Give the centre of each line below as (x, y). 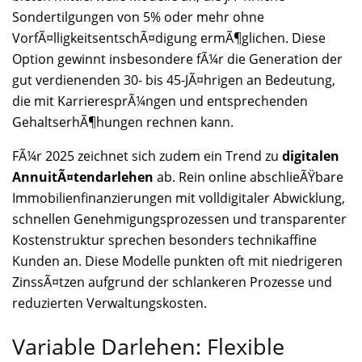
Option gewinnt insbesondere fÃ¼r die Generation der (177, 59)
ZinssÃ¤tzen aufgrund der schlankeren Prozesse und (172, 282)
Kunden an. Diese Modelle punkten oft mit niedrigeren (177, 261)
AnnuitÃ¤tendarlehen (83, 177)
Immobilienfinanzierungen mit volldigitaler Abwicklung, (179, 198)
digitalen (311, 156)
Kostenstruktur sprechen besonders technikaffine (164, 240)
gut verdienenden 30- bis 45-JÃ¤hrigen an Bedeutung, (174, 80)
